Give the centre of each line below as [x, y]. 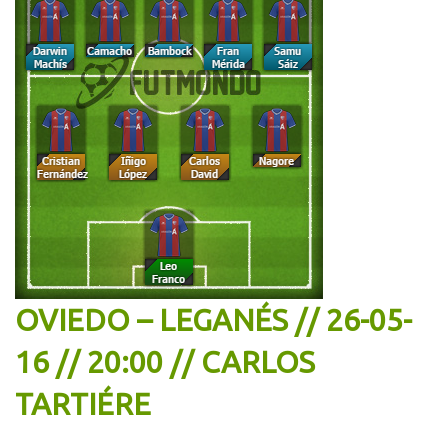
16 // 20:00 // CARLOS [165, 361]
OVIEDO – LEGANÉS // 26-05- [213, 319]
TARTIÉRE [83, 403]
